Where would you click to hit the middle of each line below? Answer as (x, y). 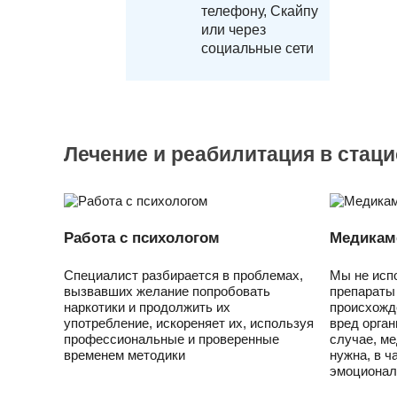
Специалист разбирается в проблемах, (183, 275)
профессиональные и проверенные (171, 339)
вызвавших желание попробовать (167, 291)
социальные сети (257, 48)
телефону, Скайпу (260, 11)
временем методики (125, 355)
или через (234, 30)
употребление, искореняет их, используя (189, 323)
